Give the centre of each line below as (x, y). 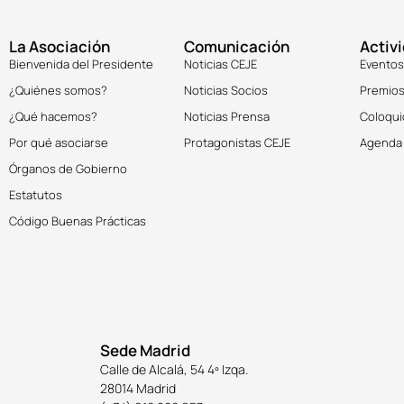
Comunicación (237, 47)
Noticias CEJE (221, 64)
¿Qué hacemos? (53, 117)
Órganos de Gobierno (68, 169)
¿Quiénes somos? (58, 91)
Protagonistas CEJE (238, 143)
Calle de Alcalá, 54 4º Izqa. (174, 369)
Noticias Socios (226, 91)
